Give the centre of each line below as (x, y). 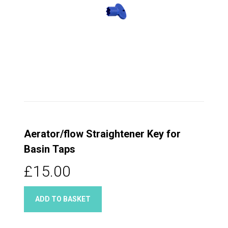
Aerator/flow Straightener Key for (102, 134)
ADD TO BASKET (63, 199)
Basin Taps (50, 149)
